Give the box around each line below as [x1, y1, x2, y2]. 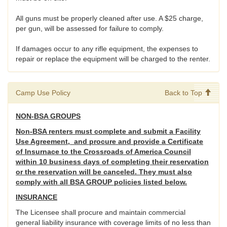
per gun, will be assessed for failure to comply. [16, 24, 164, 33]
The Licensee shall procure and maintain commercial [16, 208, 185, 217]
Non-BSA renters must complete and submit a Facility [16, 127, 201, 136]
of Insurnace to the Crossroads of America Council [16, 147, 191, 156]
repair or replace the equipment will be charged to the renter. [16, 55, 210, 63]
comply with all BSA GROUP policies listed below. [16, 178, 187, 186]
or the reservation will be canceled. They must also [16, 168, 192, 176]
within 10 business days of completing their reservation [16, 158, 209, 166]
